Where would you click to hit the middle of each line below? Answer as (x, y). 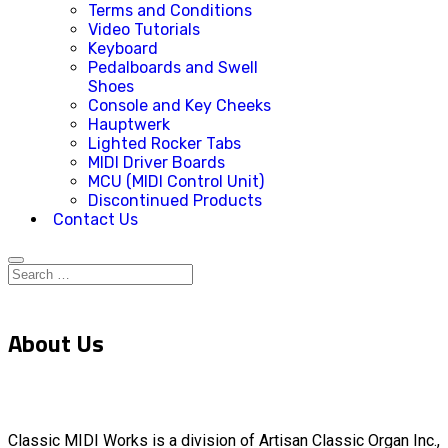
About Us (56, 342)
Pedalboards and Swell (173, 67)
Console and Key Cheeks (179, 105)
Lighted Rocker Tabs (164, 143)
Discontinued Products (175, 200)
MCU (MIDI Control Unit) (176, 181)
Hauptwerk (129, 124)
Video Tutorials (144, 29)
